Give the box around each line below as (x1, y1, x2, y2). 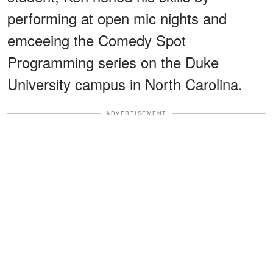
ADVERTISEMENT (106, 109, 167, 118)
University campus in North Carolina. (7, 73, 243, 95)
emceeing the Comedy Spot (7, 29, 186, 51)
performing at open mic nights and (7, 7, 227, 29)
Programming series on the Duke (7, 51, 219, 73)
